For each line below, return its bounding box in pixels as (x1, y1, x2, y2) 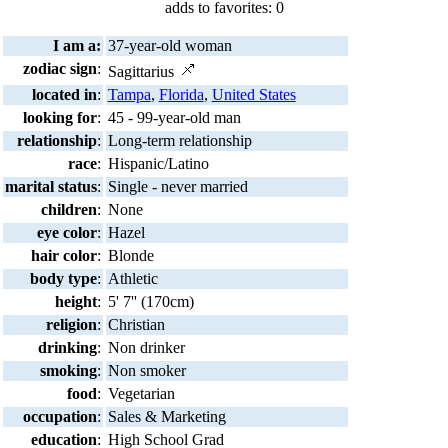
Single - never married (107, 177, 248, 195)
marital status (5, 177, 98, 195)
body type (30, 269, 98, 287)
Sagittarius (107, 62, 178, 80)
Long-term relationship (107, 131, 252, 149)
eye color (37, 223, 98, 241)
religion (46, 315, 98, 333)
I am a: (53, 36, 102, 54)
